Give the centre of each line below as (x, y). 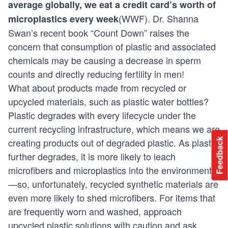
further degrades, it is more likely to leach (92, 156)
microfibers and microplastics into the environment (110, 170)
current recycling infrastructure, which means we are (114, 129)
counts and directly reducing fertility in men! (96, 74)
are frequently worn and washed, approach (95, 211)
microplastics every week (63, 19)
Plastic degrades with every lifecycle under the (102, 115)
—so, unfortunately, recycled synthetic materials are (113, 184)
